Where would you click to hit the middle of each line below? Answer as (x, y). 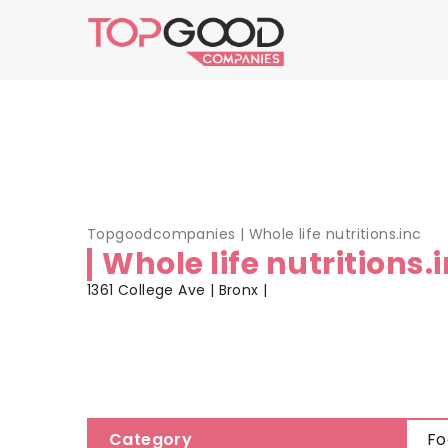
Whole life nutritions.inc (335, 233)
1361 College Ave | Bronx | (177, 289)
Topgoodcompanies (161, 233)
